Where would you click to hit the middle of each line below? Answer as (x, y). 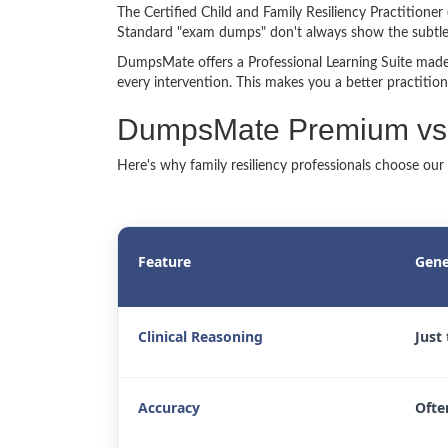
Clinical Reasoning (200, 336)
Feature (164, 261)
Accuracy (169, 407)
